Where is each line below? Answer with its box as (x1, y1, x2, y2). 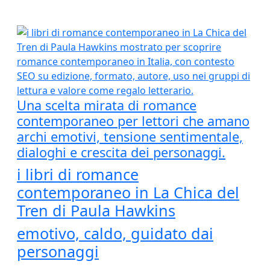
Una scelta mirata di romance (17, 96, 196, 114)
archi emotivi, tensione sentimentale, (17, 128, 243, 145)
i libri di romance (17, 164, 139, 184)
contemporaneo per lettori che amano (17, 112, 250, 130)
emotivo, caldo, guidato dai (17, 223, 213, 243)
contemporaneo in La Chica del (17, 182, 239, 202)
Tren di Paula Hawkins (17, 200, 175, 221)
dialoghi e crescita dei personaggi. (17, 143, 225, 161)
